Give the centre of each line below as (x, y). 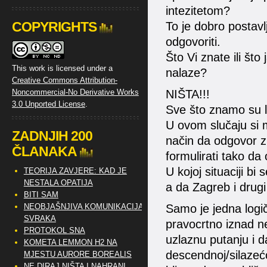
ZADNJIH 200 (52, 136)
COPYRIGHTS (54, 27)
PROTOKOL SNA (54, 230)
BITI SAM (41, 195)
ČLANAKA (44, 151)
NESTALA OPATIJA (58, 183)
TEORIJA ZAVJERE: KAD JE (75, 171)
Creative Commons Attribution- (64, 80)
